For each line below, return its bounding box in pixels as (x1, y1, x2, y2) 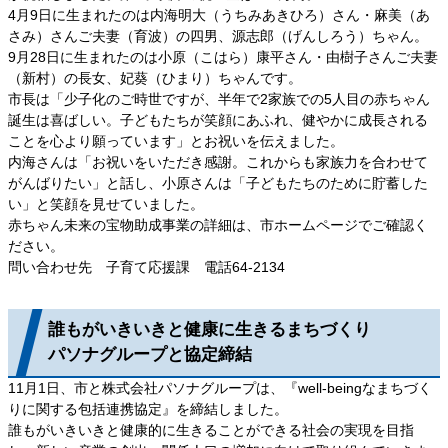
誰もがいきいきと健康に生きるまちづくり (48, 320, 371, 340)
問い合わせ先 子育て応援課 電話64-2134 (8, 258, 285, 275)
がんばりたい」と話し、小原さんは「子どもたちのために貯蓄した (8, 174, 428, 191)
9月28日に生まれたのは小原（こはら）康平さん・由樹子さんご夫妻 (8, 48, 438, 65)
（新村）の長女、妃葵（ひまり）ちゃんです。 (8, 69, 302, 86)
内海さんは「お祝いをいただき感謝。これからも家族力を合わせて (8, 153, 428, 170)
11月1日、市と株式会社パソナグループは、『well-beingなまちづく (8, 379, 432, 396)
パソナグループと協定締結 (48, 345, 252, 365)
